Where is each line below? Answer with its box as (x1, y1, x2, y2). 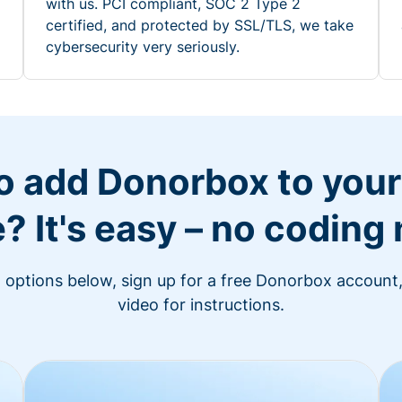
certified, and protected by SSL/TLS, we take (46, 16, 354, 34)
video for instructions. (118, 295, 284, 314)
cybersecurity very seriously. (46, 38, 240, 56)
